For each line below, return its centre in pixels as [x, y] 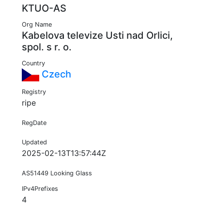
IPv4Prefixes [40, 189]
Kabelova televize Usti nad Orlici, [97, 36]
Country [33, 63]
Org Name [37, 25]
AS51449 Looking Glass [57, 173]
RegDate [34, 123]
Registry [34, 92]
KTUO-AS [44, 8]
